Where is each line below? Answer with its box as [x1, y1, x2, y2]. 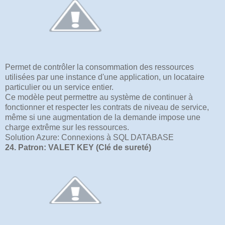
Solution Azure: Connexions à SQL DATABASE [5, 133, 174, 142]
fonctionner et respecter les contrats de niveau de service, [5, 102, 209, 111]
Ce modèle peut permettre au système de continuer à [5, 92, 193, 101]
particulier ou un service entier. [5, 82, 114, 91]
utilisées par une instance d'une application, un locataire [5, 72, 204, 81]
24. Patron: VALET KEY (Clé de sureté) [5, 143, 151, 152]
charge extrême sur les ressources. [5, 123, 129, 132]
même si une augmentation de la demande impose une [5, 113, 200, 122]
